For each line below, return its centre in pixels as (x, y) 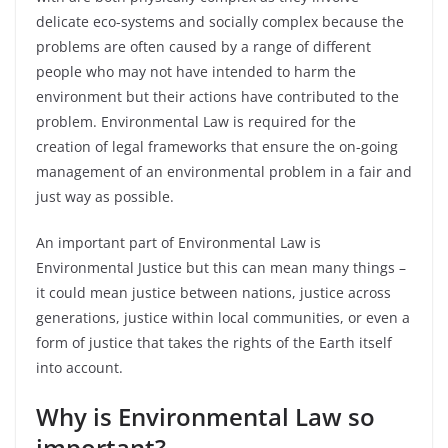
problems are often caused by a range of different (203, 46)
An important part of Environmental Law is (178, 242)
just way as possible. (105, 196)
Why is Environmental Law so (205, 416)
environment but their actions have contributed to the (217, 96)
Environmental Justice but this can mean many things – (221, 267)
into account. (79, 367)
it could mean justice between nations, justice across (213, 292)
